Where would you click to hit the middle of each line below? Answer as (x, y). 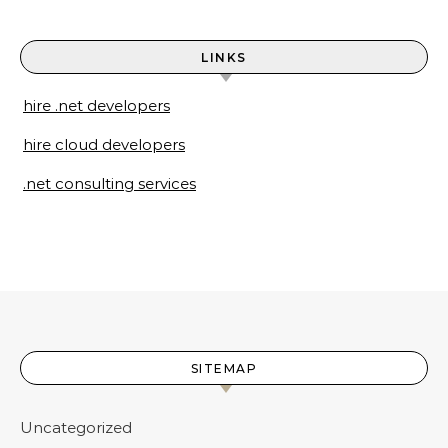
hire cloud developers (104, 144)
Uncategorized (76, 427)
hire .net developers (96, 105)
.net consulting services (109, 183)
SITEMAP (224, 368)
